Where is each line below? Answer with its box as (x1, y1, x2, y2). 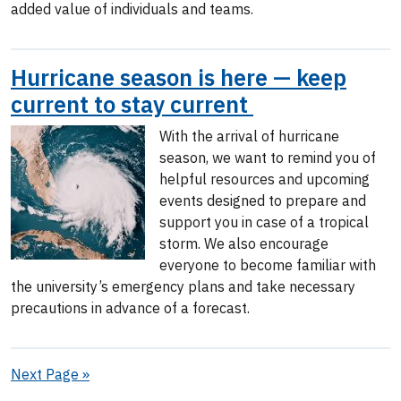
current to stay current (11, 90, 253, 119)
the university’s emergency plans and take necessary (11, 277, 355, 295)
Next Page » (11, 365, 90, 383)
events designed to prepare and (159, 192, 366, 209)
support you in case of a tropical (159, 213, 369, 231)
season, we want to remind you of (159, 149, 376, 166)
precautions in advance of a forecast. (11, 299, 253, 317)
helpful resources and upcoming (159, 170, 370, 188)
